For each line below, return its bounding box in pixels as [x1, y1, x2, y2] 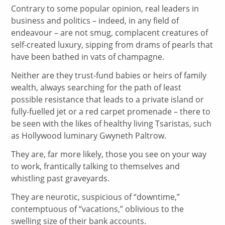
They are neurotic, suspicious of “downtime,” [11, 191, 180, 202]
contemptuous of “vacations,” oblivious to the [11, 203, 184, 214]
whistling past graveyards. [11, 172, 110, 184]
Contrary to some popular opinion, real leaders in [11, 3, 199, 15]
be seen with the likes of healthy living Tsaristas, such [11, 118, 212, 129]
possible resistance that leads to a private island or [11, 93, 204, 105]
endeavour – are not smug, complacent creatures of [11, 27, 208, 39]
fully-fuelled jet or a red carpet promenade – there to [11, 105, 211, 117]
